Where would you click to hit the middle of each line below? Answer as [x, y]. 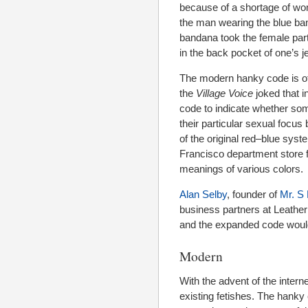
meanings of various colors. [241, 169]
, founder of [253, 195]
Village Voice [224, 93]
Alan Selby [203, 195]
